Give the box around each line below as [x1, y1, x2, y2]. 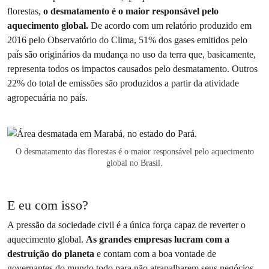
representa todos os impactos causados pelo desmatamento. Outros [7, 63, 258, 75]
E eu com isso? [7, 197, 88, 213]
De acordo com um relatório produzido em [88, 20, 252, 32]
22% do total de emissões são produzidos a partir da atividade [7, 77, 239, 89]
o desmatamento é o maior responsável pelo [43, 5, 219, 17]
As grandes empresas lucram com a [86, 233, 229, 245]
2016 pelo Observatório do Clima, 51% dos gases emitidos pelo [7, 34, 247, 46]
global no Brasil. [106, 158, 163, 168]
